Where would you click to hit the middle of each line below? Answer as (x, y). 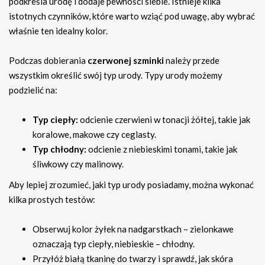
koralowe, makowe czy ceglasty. (94, 135)
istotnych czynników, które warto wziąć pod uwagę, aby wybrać (132, 16)
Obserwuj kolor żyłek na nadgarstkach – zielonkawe (133, 229)
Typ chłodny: (59, 149)
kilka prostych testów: (52, 200)
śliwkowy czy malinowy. (78, 164)
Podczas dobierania (48, 61)
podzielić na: (33, 90)
